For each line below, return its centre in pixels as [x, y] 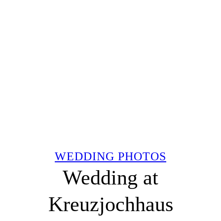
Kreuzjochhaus [110, 204]
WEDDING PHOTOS [110, 156]
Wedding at [110, 177]
